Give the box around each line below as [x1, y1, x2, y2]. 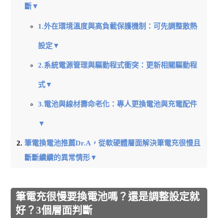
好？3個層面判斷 [16, 204, 93, 216]
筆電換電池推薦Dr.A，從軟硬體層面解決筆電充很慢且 [24, 139, 201, 147]
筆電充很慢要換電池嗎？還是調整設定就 [16, 190, 200, 202]
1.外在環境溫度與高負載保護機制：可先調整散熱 [37, 22, 197, 30]
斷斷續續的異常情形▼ [24, 154, 98, 162]
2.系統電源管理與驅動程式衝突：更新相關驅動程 [37, 61, 197, 69]
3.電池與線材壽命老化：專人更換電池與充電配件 [37, 100, 197, 108]
